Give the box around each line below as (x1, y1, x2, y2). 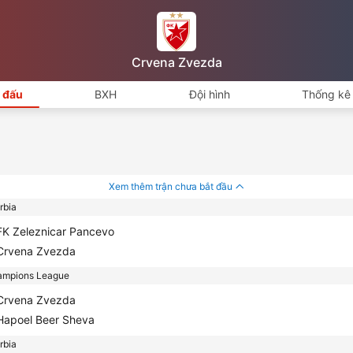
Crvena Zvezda (131, 54, 222, 70)
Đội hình (188, 87, 230, 101)
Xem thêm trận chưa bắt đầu (109, 180, 232, 192)
